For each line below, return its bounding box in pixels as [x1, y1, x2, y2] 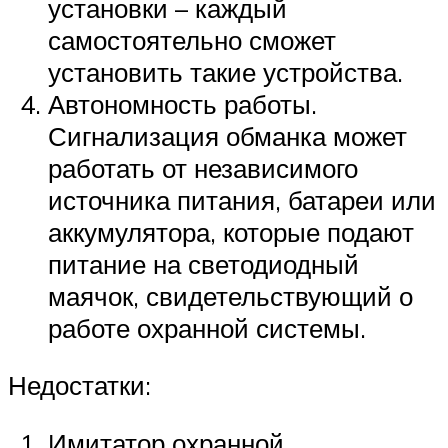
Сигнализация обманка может [48, 119, 407, 152]
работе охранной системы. [48, 311, 366, 344]
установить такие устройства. [48, 55, 403, 88]
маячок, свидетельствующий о [48, 279, 413, 312]
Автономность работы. [48, 87, 317, 120]
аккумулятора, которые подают [48, 215, 414, 248]
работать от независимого [48, 151, 358, 184]
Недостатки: [8, 369, 151, 402]
